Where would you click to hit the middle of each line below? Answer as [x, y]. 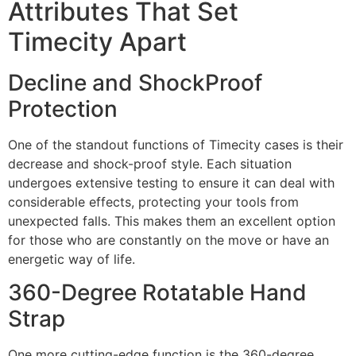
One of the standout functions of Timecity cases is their [176, 144]
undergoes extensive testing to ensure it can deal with [171, 182]
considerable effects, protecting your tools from [153, 201]
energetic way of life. [72, 259]
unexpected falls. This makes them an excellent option [172, 221]
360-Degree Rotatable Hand [157, 293]
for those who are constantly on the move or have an [168, 240]
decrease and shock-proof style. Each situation [150, 163]
